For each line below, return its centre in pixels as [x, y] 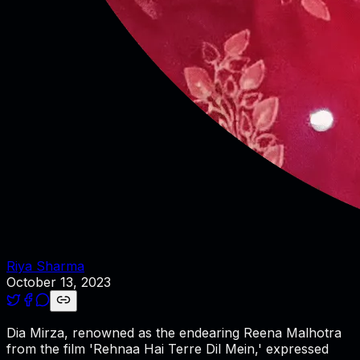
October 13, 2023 [59, 282]
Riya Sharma [45, 266]
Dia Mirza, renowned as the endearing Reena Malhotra [174, 332]
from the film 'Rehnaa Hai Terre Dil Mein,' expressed [168, 348]
